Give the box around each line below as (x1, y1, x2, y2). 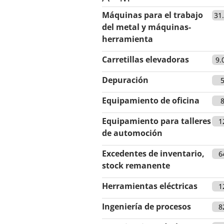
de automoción (102, 127, 162, 138)
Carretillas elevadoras (102, 53, 189, 65)
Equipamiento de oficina (102, 94, 199, 106)
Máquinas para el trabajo (102, 9, 203, 20)
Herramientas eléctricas (102, 180, 197, 191)
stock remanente (102, 159, 170, 171)
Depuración (102, 74, 148, 85)
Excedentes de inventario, (102, 147, 204, 159)
